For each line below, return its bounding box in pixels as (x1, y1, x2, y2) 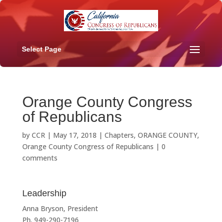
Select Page (21, 45, 61, 54)
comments (22, 153, 57, 163)
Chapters (104, 130, 134, 140)
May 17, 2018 (53, 130, 97, 140)
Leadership (22, 188, 66, 198)
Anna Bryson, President (22, 204, 98, 213)
